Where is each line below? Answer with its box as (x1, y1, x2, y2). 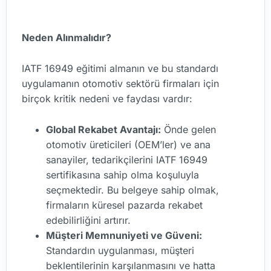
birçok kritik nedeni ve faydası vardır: (22, 93, 192, 105)
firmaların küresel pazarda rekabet (46, 198, 203, 211)
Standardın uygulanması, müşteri (46, 244, 194, 256)
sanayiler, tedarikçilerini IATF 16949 (46, 153, 207, 166)
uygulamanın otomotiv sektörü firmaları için (22, 77, 219, 90)
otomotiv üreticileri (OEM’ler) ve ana (46, 138, 211, 151)
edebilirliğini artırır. (46, 214, 131, 226)
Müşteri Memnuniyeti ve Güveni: (46, 229, 202, 241)
